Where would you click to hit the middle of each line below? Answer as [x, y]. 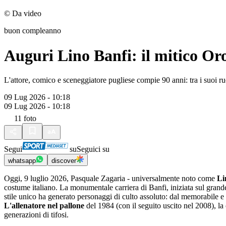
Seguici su [93, 149]
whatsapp [22, 161]
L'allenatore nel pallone [45, 206]
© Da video [23, 14]
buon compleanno [33, 31]
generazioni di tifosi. [36, 215]
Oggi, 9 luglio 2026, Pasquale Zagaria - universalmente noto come [110, 179]
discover [64, 161]
